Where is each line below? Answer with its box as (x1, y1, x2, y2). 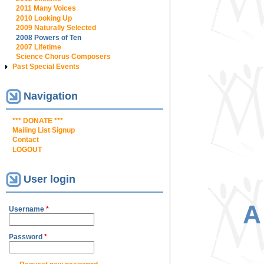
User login (24, 173, 75, 185)
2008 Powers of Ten (16, 33, 81, 42)
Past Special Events (12, 62, 80, 71)
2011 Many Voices (16, 4, 76, 13)
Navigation (24, 90, 78, 102)
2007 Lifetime (16, 42, 61, 51)
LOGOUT (12, 145, 42, 154)
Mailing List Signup (12, 126, 75, 134)
